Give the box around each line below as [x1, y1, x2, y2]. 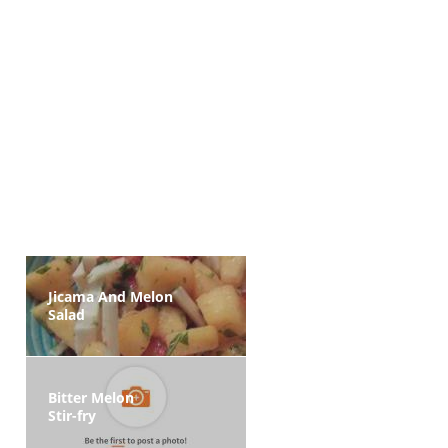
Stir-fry [48, 406, 96, 425]
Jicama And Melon [48, 287, 173, 306]
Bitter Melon [48, 388, 134, 407]
